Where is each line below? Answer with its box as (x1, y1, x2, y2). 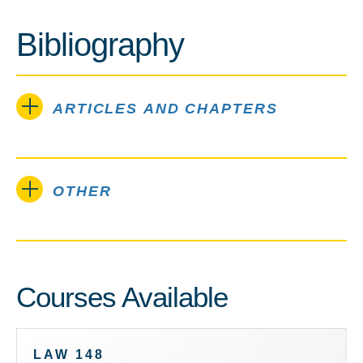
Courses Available (16, 281, 228, 313)
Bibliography (16, 27, 184, 62)
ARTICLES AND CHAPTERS (53, 100, 278, 117)
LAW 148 (33, 348, 105, 361)
